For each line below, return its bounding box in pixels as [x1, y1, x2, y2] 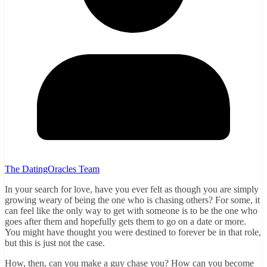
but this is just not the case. [5, 237, 105, 248]
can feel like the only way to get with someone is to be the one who [5, 205, 257, 216]
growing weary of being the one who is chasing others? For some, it [5, 194, 260, 205]
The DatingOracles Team [5, 163, 100, 174]
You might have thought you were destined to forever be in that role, [5, 226, 261, 237]
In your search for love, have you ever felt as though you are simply [5, 184, 259, 194]
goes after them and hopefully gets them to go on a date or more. [5, 216, 246, 226]
